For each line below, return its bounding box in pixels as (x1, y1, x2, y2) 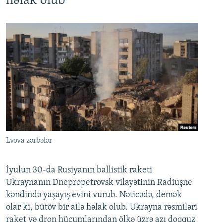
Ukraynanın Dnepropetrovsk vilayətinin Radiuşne (6, 178, 192, 188)
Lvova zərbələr (6, 137, 52, 145)
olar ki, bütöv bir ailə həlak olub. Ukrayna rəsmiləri (6, 203, 197, 213)
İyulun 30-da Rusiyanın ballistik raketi (6, 166, 152, 175)
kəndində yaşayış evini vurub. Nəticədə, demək (6, 190, 182, 200)
